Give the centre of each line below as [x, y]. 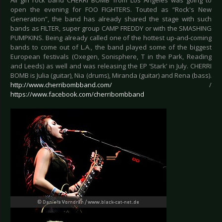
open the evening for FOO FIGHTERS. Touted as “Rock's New [111, 10]
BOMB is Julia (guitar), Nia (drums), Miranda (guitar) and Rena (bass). [111, 76]
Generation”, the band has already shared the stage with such [111, 19]
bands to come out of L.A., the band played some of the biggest [111, 47]
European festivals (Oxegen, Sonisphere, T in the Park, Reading [111, 57]
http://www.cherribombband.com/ [61, 85]
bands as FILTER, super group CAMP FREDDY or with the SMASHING [111, 28]
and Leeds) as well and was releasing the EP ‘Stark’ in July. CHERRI [111, 66]
